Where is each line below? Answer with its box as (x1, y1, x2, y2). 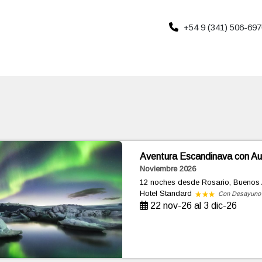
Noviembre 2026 (139, 164, 196, 173)
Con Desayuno (218, 190, 261, 197)
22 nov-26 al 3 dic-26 (147, 201, 237, 211)
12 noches (139, 178, 178, 187)
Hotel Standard (139, 189, 194, 198)
